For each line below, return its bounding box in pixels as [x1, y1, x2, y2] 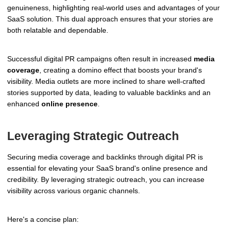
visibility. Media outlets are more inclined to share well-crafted [7, 77, 205, 86]
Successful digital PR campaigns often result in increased [7, 55, 194, 63]
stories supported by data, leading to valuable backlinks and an [7, 88, 211, 97]
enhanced [7, 100, 41, 108]
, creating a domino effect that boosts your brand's [39, 66, 202, 75]
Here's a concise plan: [7, 215, 79, 223]
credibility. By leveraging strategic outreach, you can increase [7, 175, 204, 184]
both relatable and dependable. [7, 26, 108, 35]
